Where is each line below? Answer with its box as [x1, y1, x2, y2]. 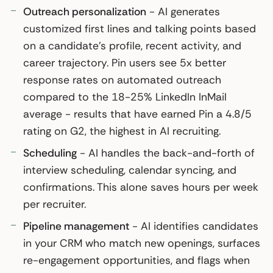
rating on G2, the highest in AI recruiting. [23, 124, 221, 138]
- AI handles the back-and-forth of [77, 146, 255, 160]
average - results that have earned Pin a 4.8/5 [23, 107, 252, 121]
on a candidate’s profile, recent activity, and [23, 38, 241, 52]
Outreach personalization [23, 4, 146, 18]
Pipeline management [23, 219, 129, 233]
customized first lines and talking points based [23, 21, 256, 35]
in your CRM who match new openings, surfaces [23, 236, 260, 250]
